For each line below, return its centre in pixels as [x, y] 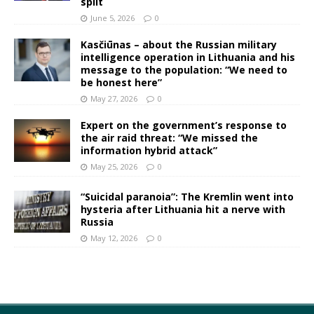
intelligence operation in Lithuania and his [188, 57]
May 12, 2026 [114, 238]
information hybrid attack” [149, 151]
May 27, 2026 [114, 99]
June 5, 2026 [112, 18]
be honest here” [121, 83]
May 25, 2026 [114, 167]
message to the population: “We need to [184, 70]
